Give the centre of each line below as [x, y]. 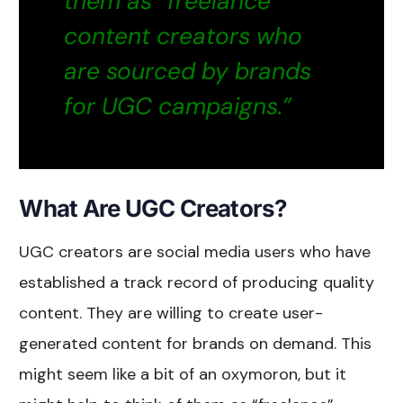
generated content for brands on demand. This [196, 344]
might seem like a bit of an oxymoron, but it [183, 375]
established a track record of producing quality [197, 283]
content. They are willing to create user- [171, 313]
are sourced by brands [188, 72]
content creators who [184, 36]
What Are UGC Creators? [153, 209]
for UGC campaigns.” [178, 107]
